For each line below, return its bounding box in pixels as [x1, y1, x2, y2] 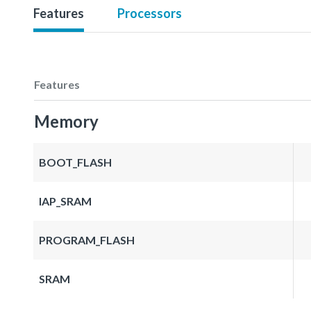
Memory [34, 110, 99, 131]
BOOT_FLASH [39, 155, 112, 169]
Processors [117, 5, 182, 21]
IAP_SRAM [39, 194, 92, 208]
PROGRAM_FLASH [39, 233, 135, 246]
